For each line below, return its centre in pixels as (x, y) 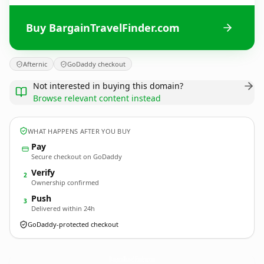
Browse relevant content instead (97, 98)
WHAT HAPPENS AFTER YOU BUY (79, 131)
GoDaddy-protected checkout (73, 224)
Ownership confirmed (65, 182)
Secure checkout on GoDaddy (77, 156)
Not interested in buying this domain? (108, 86)
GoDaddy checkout (96, 64)
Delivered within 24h (63, 208)
